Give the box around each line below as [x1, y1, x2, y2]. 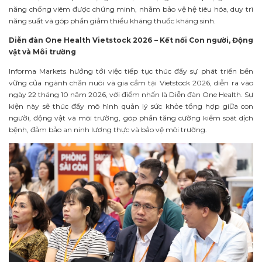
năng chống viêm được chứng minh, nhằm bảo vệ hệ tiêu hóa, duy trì [9, 5, 253, 14]
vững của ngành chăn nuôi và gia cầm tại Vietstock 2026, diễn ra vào [9, 78, 253, 88]
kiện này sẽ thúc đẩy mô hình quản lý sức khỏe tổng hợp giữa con [9, 102, 253, 111]
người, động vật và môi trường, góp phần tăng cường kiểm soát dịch [9, 113, 253, 123]
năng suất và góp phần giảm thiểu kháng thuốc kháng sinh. [9, 16, 216, 26]
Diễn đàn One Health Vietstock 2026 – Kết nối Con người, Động [9, 36, 253, 45]
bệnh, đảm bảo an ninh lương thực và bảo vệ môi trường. [9, 125, 207, 135]
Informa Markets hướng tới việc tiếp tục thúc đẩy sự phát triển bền [9, 67, 253, 76]
